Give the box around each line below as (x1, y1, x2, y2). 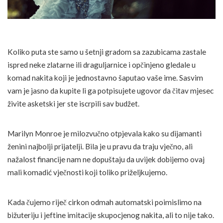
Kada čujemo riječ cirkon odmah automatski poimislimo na (7, 198, 202, 207)
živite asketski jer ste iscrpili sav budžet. (7, 99, 139, 109)
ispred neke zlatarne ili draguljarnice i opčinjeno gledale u (7, 60, 196, 70)
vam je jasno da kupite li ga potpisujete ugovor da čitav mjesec (7, 86, 214, 96)
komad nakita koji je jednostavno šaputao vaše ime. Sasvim (7, 73, 203, 83)
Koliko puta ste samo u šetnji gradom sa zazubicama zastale (7, 47, 206, 57)
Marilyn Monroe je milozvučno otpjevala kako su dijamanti (7, 129, 202, 138)
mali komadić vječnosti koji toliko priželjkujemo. (7, 168, 167, 177)
